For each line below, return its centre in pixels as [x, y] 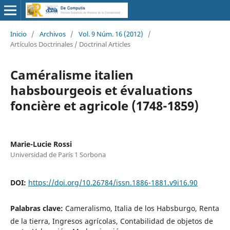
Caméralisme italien [72, 74]
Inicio [18, 34]
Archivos [52, 34]
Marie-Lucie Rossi [41, 144]
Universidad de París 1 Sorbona [58, 154]
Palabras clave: [37, 208]
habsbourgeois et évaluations [101, 90]
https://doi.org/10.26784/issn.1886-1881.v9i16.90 [113, 182]
